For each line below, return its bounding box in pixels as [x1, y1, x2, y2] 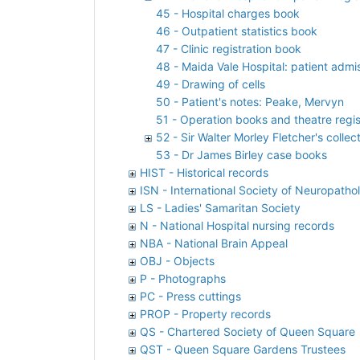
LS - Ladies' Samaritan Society [140, 200, 301, 215]
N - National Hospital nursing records [140, 218, 334, 232]
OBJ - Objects [140, 253, 215, 268]
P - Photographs [140, 271, 226, 285]
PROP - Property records [140, 306, 271, 321]
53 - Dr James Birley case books [156, 147, 327, 162]
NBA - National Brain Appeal [140, 235, 288, 250]
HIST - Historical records [140, 165, 268, 179]
